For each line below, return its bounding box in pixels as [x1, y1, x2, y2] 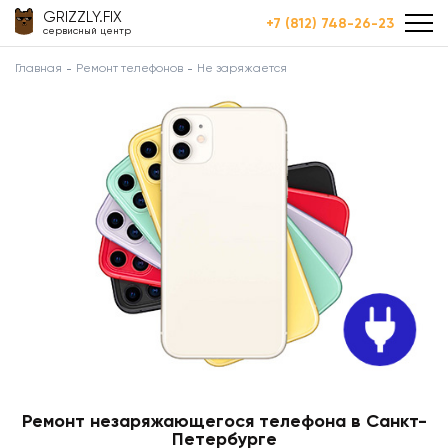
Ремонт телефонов [76, 61, 183, 75]
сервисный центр [43, 25, 131, 36]
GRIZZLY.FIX [43, 8, 122, 26]
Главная [15, 61, 62, 75]
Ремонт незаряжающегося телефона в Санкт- [21, 409, 427, 432]
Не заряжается [197, 61, 287, 75]
